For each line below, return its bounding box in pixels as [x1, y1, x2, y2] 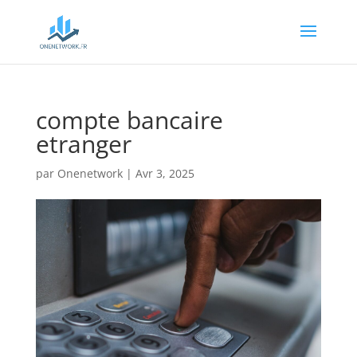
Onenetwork [57, 166, 123, 181]
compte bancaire [35, 104, 223, 136]
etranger [35, 127, 131, 160]
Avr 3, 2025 [135, 166, 194, 181]
